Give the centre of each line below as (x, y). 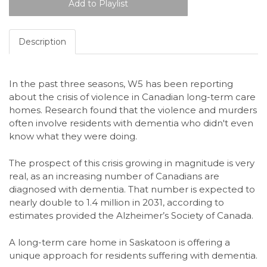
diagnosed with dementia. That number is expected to (132, 189)
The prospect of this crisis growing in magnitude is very (132, 163)
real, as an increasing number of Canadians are (114, 176)
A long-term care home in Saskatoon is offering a (119, 243)
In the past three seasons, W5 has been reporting (121, 83)
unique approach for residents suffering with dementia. (133, 256)
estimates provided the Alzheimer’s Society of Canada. (131, 215)
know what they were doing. (73, 136)
